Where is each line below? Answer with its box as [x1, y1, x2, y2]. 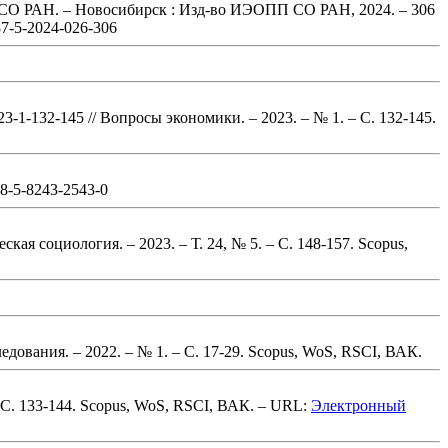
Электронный [311, 396, 406, 414]
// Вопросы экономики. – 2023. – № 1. [84, 108, 344, 126]
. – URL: [250, 396, 311, 414]
